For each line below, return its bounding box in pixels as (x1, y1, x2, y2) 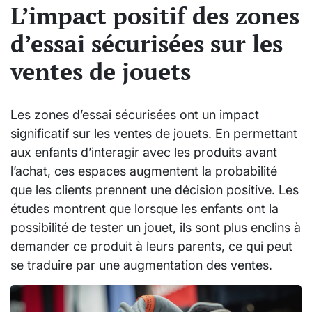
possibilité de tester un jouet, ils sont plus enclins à (10, 219, 301, 235)
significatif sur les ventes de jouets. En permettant (10, 125, 297, 141)
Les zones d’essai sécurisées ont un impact (10, 107, 259, 122)
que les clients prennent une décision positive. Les (10, 182, 299, 197)
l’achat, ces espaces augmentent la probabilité (10, 163, 277, 178)
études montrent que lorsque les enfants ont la (10, 201, 279, 216)
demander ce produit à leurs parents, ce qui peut (10, 238, 292, 253)
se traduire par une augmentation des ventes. (10, 257, 272, 272)
